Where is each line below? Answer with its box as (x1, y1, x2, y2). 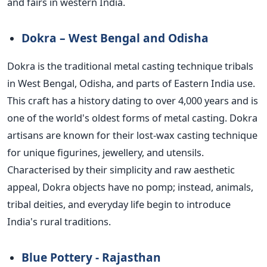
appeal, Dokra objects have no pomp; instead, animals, (7, 180, 253, 194)
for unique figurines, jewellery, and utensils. (7, 145, 204, 160)
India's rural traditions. (7, 215, 111, 229)
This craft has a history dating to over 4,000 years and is (7, 94, 258, 108)
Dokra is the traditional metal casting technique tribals (7, 59, 253, 73)
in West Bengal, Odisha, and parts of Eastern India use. (7, 76, 255, 91)
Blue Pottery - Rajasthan (21, 249, 161, 266)
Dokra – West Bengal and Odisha (21, 30, 209, 46)
